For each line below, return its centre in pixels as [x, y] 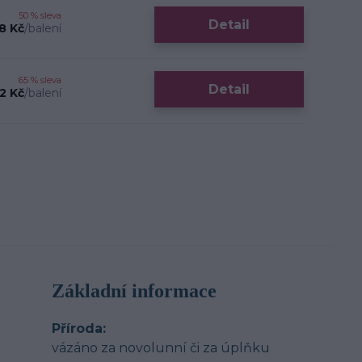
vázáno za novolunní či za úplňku [161, 348]
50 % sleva [40, 15]
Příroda [77, 328]
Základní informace [134, 291]
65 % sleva [40, 80]
